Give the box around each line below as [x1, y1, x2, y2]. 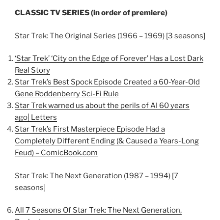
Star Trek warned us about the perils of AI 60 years [15, 101, 190, 110]
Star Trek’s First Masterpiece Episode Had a [15, 125, 165, 134]
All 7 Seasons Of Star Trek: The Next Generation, [15, 206, 182, 215]
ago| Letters [15, 113, 57, 122]
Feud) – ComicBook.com [15, 148, 98, 157]
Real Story [15, 66, 50, 75]
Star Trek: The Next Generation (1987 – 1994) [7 [15, 171, 178, 180]
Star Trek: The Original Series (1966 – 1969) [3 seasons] [15, 31, 205, 40]
